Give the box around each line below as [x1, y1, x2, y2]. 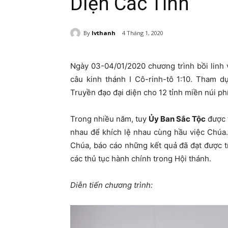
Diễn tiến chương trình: [70, 180, 153, 190]
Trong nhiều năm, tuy [70, 114, 149, 124]
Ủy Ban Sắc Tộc [149, 114, 206, 124]
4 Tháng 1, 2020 [122, 29, 163, 37]
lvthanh [92, 28, 116, 37]
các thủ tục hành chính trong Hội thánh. [70, 154, 211, 164]
